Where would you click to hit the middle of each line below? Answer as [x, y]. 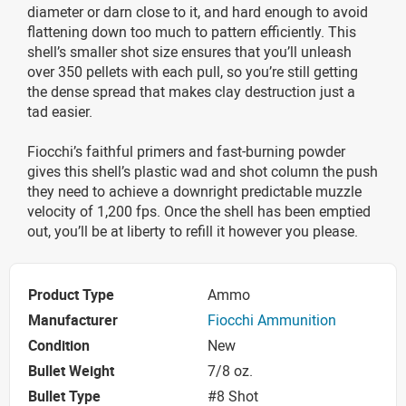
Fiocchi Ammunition [272, 320]
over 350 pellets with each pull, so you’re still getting [193, 71]
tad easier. [60, 111]
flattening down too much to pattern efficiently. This [192, 31]
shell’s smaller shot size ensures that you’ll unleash [189, 51]
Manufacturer [73, 320]
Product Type [71, 295]
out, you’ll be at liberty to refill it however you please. [193, 231]
